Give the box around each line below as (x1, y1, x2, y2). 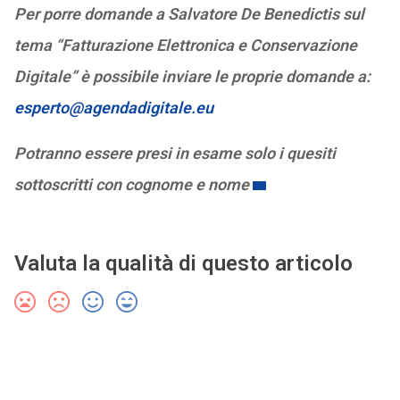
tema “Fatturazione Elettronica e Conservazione (13, 36, 357, 54)
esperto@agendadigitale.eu (13, 98, 213, 117)
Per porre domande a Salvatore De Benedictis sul (13, 4, 364, 23)
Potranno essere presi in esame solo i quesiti (13, 144, 336, 162)
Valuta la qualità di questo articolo (13, 251, 353, 276)
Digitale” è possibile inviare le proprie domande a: (13, 67, 371, 86)
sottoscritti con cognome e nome (13, 175, 249, 194)
